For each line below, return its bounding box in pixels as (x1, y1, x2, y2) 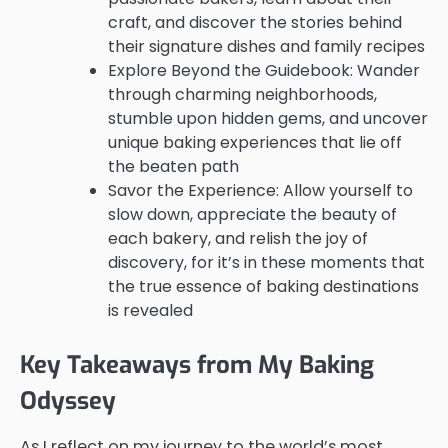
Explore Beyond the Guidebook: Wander (108, 58, 420, 82)
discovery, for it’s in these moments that (108, 250, 425, 274)
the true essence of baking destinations (108, 274, 419, 298)
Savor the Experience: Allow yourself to (108, 178, 413, 202)
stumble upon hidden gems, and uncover (108, 106, 428, 130)
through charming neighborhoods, (108, 82, 377, 106)
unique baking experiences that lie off (108, 130, 402, 154)
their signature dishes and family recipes (108, 34, 425, 58)
